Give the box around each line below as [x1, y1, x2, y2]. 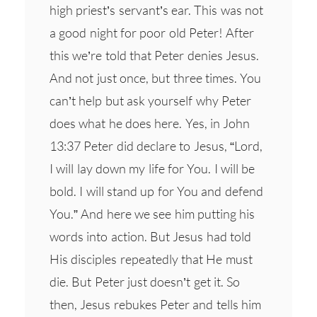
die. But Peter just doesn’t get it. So [50, 273, 241, 289]
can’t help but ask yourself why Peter [50, 92, 251, 108]
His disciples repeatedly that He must [50, 250, 253, 267]
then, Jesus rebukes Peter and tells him [50, 296, 261, 312]
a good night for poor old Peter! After [50, 24, 255, 40]
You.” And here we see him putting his [50, 205, 255, 221]
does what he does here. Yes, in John [50, 115, 250, 131]
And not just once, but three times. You [50, 69, 262, 86]
